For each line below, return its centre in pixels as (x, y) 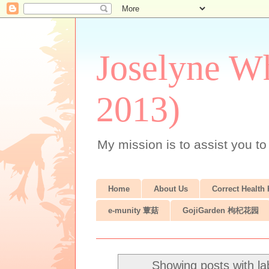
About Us (171, 189)
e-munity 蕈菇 (133, 210)
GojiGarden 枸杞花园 (220, 210)
